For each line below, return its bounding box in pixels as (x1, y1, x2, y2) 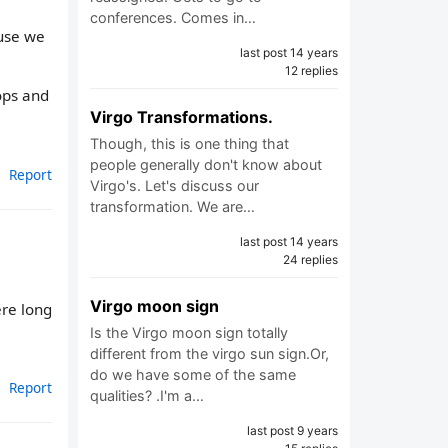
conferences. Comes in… (90, 9, 256, 26)
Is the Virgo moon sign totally (90, 324, 288, 341)
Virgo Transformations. (90, 107, 273, 127)
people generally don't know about (90, 156, 322, 173)
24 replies (283, 252, 338, 267)
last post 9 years (247, 423, 338, 438)
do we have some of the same (90, 366, 296, 383)
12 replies (285, 63, 338, 78)
